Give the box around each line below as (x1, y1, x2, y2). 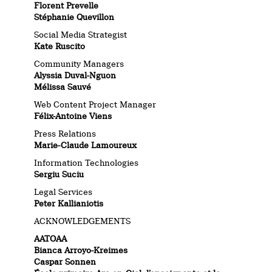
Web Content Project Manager (34, 99, 157, 109)
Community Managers (34, 58, 124, 69)
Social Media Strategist (34, 30, 127, 39)
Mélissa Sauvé (34, 81, 92, 92)
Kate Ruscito (34, 41, 86, 51)
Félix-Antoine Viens (34, 110, 112, 121)
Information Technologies (34, 157, 139, 168)
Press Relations (34, 128, 97, 138)
